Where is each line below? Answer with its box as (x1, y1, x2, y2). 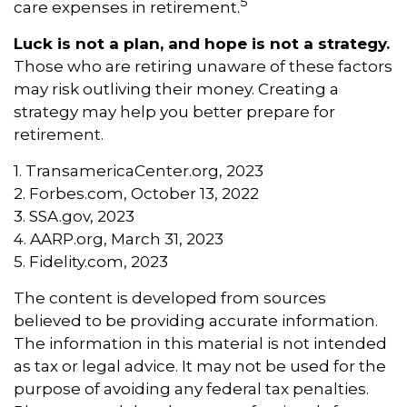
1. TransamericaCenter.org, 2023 (14, 161, 263, 180)
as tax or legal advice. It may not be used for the (14, 356, 386, 375)
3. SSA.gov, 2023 (14, 206, 134, 225)
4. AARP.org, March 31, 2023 (14, 229, 223, 248)
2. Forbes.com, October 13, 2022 (14, 184, 259, 203)
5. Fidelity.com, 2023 (14, 252, 168, 271)
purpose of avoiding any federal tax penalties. (14, 379, 369, 398)
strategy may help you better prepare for (14, 102, 335, 121)
